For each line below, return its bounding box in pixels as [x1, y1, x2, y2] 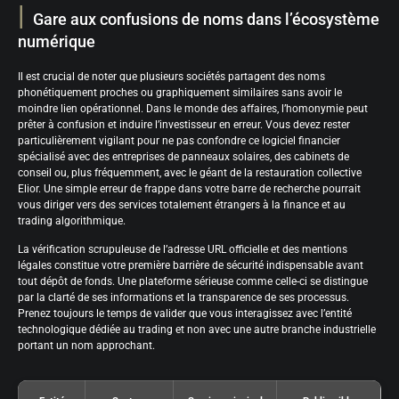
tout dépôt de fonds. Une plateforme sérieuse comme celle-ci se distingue [18, 275, 368, 289]
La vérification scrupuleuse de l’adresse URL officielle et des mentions [18, 243, 347, 256]
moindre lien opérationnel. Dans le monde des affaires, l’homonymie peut [18, 102, 368, 115]
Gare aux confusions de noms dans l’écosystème [33, 9, 379, 28]
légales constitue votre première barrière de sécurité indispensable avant [18, 259, 363, 273]
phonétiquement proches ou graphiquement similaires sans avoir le [18, 85, 342, 99]
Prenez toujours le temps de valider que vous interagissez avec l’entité [18, 307, 352, 321]
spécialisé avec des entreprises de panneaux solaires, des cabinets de [18, 150, 349, 163]
